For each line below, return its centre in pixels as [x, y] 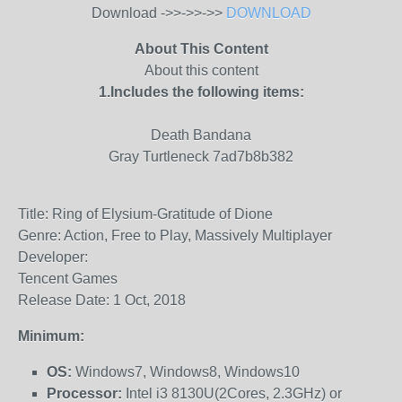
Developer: [53, 257]
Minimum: [51, 336]
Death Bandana [201, 135]
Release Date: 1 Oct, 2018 [102, 300]
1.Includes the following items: [201, 92]
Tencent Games [68, 278]
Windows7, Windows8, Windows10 [186, 371]
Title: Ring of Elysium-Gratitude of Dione [145, 214]
